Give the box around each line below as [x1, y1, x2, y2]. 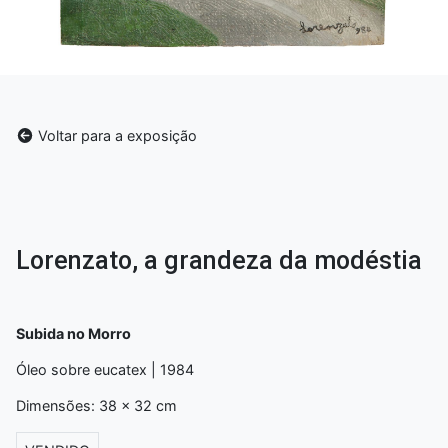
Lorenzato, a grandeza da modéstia [16, 246, 422, 275]
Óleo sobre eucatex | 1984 [16, 361, 194, 378]
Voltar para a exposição [34, 127, 197, 144]
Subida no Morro [16, 325, 131, 342]
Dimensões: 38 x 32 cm [16, 397, 177, 414]
